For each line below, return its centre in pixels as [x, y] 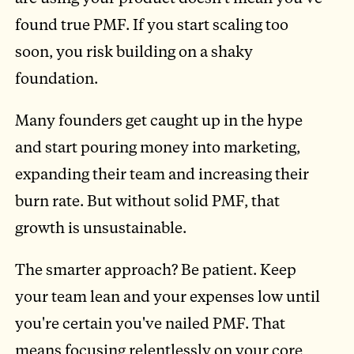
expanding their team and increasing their [162, 174]
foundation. [57, 77]
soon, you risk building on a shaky [134, 51]
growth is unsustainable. [101, 228]
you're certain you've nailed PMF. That [151, 323]
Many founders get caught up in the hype [159, 120]
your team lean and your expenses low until [168, 296]
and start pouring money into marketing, [158, 147]
